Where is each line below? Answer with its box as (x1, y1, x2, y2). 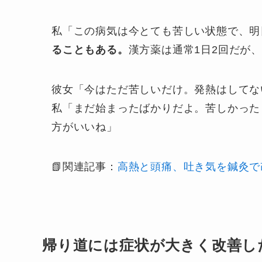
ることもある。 (51, 44, 129, 56)
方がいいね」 (51, 121, 118, 133)
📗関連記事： (51, 161, 118, 173)
